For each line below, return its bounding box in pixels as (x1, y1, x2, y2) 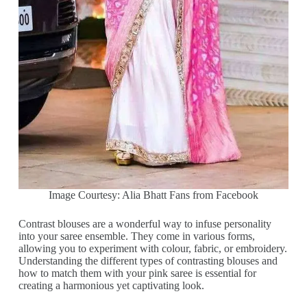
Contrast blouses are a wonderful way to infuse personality (18, 218, 271, 230)
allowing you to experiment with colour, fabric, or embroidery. (18, 243, 287, 255)
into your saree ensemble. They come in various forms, (18, 230, 255, 243)
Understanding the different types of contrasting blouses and (18, 255, 278, 267)
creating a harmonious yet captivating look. (18, 280, 204, 292)
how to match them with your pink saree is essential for (18, 267, 256, 280)
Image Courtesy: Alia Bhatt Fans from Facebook (48, 189, 258, 201)
